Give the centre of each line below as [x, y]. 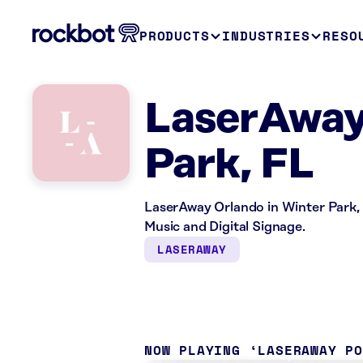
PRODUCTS [175, 36]
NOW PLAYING [192, 350]
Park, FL [229, 165]
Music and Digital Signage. [225, 227]
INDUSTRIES [266, 36]
